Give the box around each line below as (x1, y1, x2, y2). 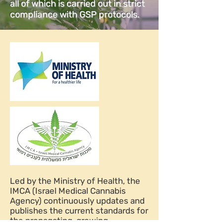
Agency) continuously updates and (10, 196, 145, 206)
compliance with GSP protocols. (10, 9, 140, 20)
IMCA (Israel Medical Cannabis (10, 186, 126, 196)
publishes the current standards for (10, 206, 148, 216)
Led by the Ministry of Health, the (10, 176, 140, 186)
